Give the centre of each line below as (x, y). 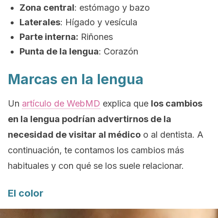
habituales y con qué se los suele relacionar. (96, 166)
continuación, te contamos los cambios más (96, 150)
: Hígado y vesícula (99, 22)
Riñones (96, 37)
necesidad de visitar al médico (74, 135)
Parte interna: (49, 37)
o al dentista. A (172, 135)
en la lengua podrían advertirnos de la (90, 119)
